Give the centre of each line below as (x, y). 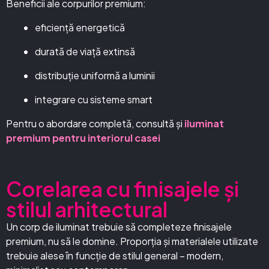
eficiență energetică (80, 27)
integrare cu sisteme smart (94, 99)
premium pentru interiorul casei (83, 138)
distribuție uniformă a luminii (95, 75)
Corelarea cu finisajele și (122, 189)
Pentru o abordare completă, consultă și (95, 123)
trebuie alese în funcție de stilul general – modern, (115, 255)
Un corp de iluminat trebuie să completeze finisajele (119, 227)
